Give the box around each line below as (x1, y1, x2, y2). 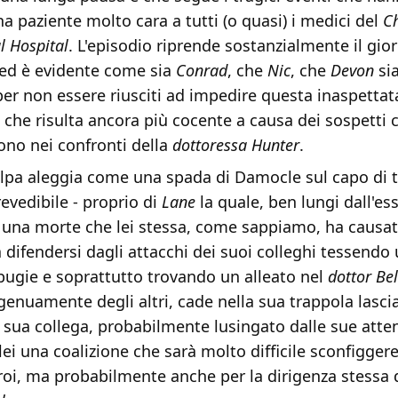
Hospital (10, 35, 68, 57)
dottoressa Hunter (172, 134, 299, 156)
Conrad (176, 60, 227, 82)
